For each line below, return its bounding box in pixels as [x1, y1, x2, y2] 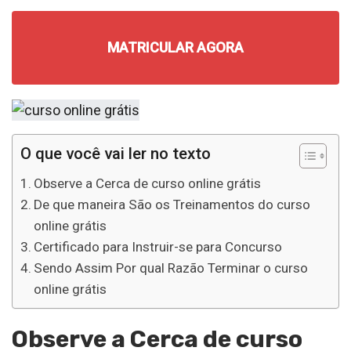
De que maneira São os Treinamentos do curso [34, 196, 311, 212]
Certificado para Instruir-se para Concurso [34, 238, 283, 255]
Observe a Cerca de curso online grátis [34, 175, 262, 191]
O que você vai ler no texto [20, 143, 211, 163]
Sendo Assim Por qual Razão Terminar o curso [34, 259, 309, 276]
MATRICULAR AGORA [107, 39, 244, 56]
